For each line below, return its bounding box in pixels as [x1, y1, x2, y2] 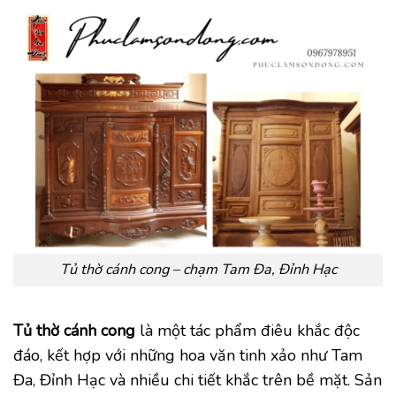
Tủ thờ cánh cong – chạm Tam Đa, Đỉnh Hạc [59, 260, 337, 279]
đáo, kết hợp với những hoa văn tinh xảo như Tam [13, 345, 362, 367]
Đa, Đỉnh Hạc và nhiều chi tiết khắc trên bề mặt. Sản [13, 369, 382, 392]
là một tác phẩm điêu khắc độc [135, 320, 360, 342]
